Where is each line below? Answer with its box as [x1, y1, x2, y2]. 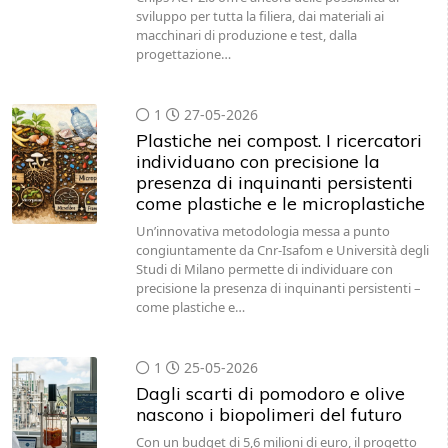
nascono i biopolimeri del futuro [135, 403, 402, 426]
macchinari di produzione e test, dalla [135, 26, 357, 44]
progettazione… [135, 45, 231, 63]
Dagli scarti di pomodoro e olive [135, 382, 405, 405]
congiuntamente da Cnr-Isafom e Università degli [135, 241, 429, 259]
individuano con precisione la [135, 150, 380, 173]
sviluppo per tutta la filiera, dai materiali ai [135, 7, 384, 25]
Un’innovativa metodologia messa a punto [135, 222, 390, 240]
